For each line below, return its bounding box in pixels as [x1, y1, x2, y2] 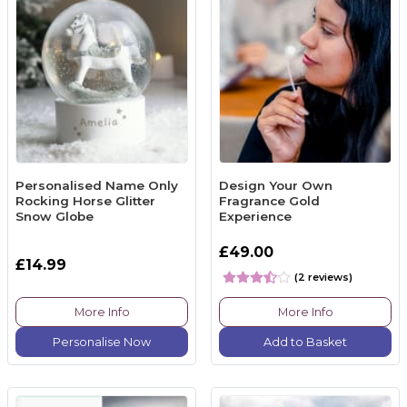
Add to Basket [263, 334, 347, 349]
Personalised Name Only [15, 178, 178, 194]
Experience [219, 209, 292, 224]
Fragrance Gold [219, 194, 320, 209]
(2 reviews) [294, 270, 352, 283]
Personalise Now [53, 334, 151, 349]
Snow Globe [15, 209, 94, 224]
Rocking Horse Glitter [15, 194, 155, 209]
